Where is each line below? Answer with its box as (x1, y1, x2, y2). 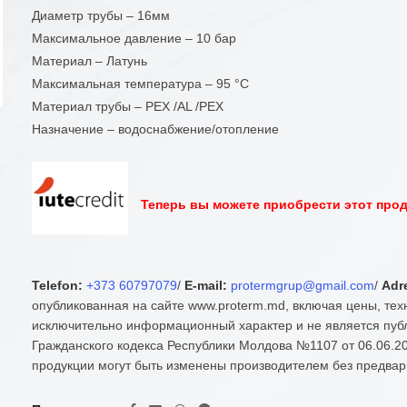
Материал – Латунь (32, 54, 148, 68)
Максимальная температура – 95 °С (32, 76, 250, 91)
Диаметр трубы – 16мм (32, 8, 171, 23)
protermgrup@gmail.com (231, 278, 375, 293)
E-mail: (184, 278, 228, 293)
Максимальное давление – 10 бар (32, 31, 237, 45)
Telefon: (32, 278, 84, 293)
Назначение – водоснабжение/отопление (32, 122, 280, 136)
